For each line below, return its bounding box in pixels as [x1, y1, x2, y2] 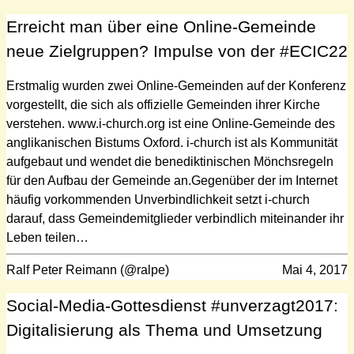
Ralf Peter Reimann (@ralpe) [6, 262, 169, 277]
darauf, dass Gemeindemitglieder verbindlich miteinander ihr [6, 211, 344, 225]
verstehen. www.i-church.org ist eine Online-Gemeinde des [6, 116, 335, 130]
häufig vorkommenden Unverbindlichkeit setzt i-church [6, 192, 310, 206]
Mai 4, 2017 [282, 262, 348, 277]
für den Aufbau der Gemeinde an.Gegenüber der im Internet [6, 173, 337, 187]
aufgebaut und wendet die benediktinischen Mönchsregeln [6, 154, 333, 168]
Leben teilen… [6, 230, 88, 244]
